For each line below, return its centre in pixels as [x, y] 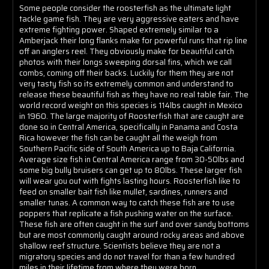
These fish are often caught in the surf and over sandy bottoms [134, 224]
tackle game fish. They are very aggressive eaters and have [129, 19]
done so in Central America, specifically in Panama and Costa [128, 127]
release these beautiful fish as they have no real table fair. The [134, 94]
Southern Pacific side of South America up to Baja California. [128, 148]
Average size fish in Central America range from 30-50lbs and [132, 159]
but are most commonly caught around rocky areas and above [132, 235]
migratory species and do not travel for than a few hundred [127, 256]
